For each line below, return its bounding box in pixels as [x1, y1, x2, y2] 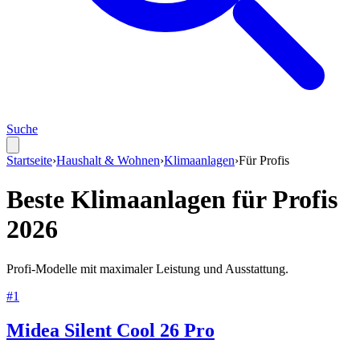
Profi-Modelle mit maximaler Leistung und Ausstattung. [6, 261, 288, 276]
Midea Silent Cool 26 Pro [6, 319, 215, 341]
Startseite [6, 153, 52, 167]
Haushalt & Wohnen [56, 153, 160, 167]
